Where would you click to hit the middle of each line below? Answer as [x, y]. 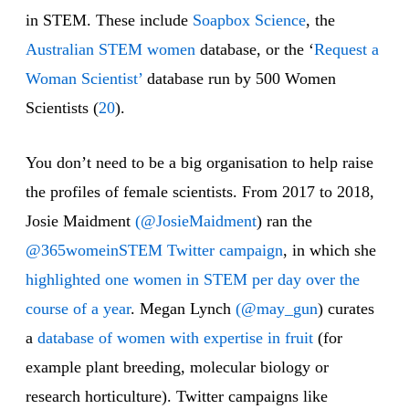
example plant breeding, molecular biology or [177, 367]
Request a [346, 50]
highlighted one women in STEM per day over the [193, 280]
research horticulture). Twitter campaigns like [177, 397]
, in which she [330, 251]
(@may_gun [277, 309]
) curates [346, 309]
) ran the [284, 221]
